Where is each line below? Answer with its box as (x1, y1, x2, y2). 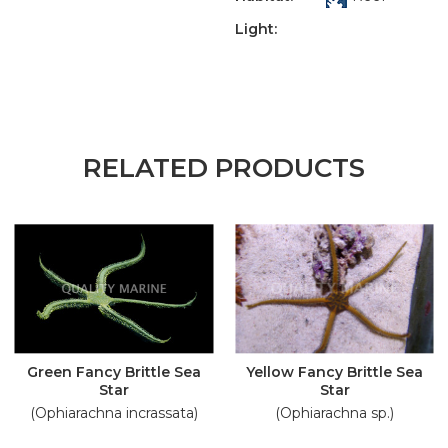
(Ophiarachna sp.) (275, 404, 394, 423)
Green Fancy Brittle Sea (26, 363, 201, 382)
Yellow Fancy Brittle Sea (246, 363, 423, 382)
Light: (235, 20, 277, 38)
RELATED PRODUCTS (83, 152, 365, 184)
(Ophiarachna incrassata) (29, 404, 198, 423)
